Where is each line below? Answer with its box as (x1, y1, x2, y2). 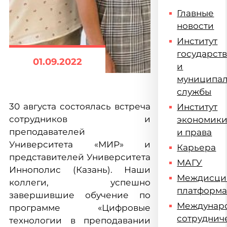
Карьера (177, 142, 216, 153)
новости (177, 21, 214, 31)
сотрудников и (9, 114, 151, 124)
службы (177, 87, 212, 97)
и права (177, 127, 212, 137)
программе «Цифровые (9, 203, 151, 213)
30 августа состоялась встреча (9, 101, 151, 111)
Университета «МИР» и (9, 139, 151, 149)
